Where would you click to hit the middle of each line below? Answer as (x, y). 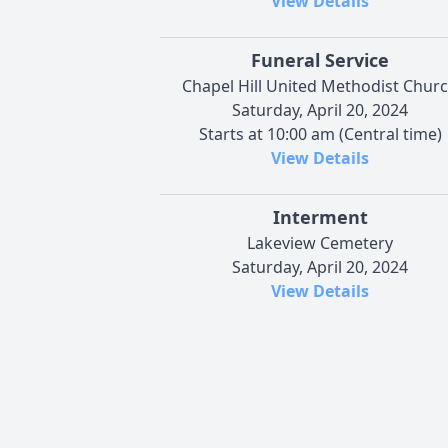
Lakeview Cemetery (320, 243)
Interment (320, 217)
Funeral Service (320, 60)
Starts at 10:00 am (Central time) (320, 134)
